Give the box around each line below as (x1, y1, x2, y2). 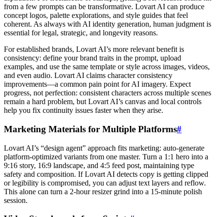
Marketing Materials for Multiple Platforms (4, 124, 177, 134)
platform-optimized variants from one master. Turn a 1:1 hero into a (4, 152, 208, 161)
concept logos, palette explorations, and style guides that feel (4, 11, 188, 20)
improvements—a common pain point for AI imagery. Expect (4, 80, 191, 89)
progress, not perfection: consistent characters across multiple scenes (4, 89, 211, 97)
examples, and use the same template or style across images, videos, (4, 62, 210, 71)
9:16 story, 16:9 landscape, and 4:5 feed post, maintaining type (4, 161, 194, 170)
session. (4, 196, 28, 204)
